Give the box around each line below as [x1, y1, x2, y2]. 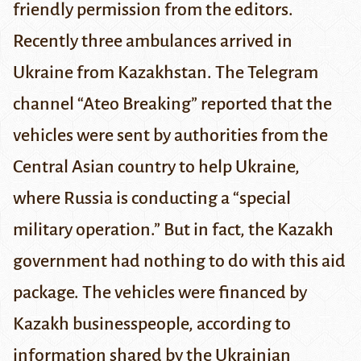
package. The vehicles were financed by [13, 283, 307, 303]
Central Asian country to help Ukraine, [13, 157, 300, 177]
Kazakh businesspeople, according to [13, 314, 291, 334]
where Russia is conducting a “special [13, 189, 291, 209]
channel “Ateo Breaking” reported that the [13, 94, 332, 114]
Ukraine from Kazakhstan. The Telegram [13, 63, 318, 83]
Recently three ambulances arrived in [13, 31, 293, 52]
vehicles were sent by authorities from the [13, 126, 328, 146]
